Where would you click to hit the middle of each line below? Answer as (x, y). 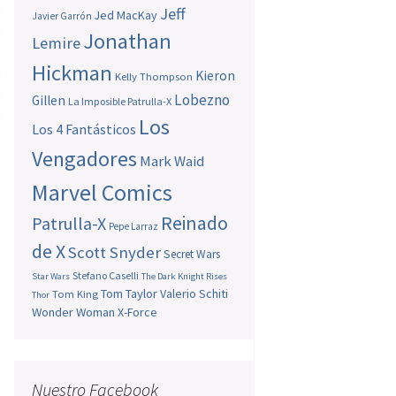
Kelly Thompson (154, 76)
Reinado (195, 224)
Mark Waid (172, 162)
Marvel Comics (103, 193)
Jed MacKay (126, 15)
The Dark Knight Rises (185, 277)
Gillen (49, 101)
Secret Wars (192, 255)
